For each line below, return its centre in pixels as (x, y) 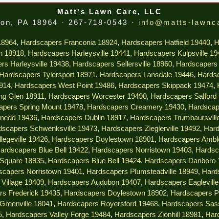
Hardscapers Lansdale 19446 (146, 75)
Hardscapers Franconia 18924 (69, 43)
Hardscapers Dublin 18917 (83, 118)
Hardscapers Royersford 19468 (107, 204)
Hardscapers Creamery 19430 (136, 107)
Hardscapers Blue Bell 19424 (94, 161)
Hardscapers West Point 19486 (64, 86)
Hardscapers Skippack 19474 (165, 86)
